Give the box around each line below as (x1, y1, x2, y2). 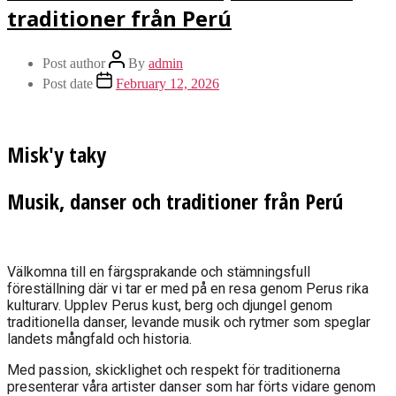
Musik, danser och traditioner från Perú (7, 186, 343, 216)
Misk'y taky (7, 139, 106, 169)
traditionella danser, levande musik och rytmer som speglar (7, 313, 370, 331)
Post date (42, 76, 93, 92)
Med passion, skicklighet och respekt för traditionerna (7, 361, 340, 378)
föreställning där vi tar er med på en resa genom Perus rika (7, 279, 369, 297)
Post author (42, 56, 105, 72)
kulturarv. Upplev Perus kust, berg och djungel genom (7, 296, 332, 314)
